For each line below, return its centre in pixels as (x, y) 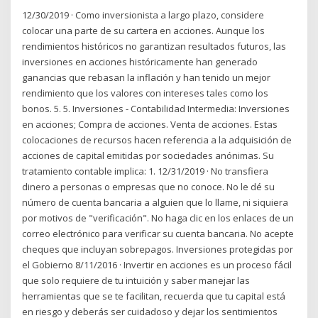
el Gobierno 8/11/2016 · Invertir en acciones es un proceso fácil (157, 265)
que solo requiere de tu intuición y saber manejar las (136, 281)
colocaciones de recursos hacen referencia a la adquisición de (157, 140)
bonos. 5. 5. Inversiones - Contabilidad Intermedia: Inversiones (156, 109)
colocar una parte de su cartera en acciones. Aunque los (144, 31)
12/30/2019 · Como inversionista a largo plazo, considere (143, 15)
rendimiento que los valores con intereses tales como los (146, 93)
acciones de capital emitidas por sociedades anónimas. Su (148, 156)
